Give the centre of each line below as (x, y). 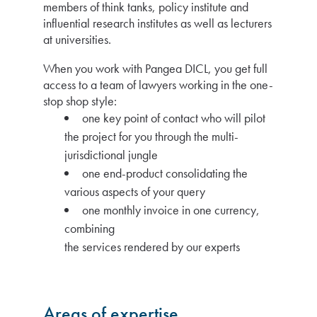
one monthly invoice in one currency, (171, 210)
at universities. (77, 39)
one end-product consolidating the (165, 173)
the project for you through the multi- (151, 136)
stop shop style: (80, 101)
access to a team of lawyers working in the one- (158, 85)
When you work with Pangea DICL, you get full (155, 68)
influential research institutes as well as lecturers (157, 23)
